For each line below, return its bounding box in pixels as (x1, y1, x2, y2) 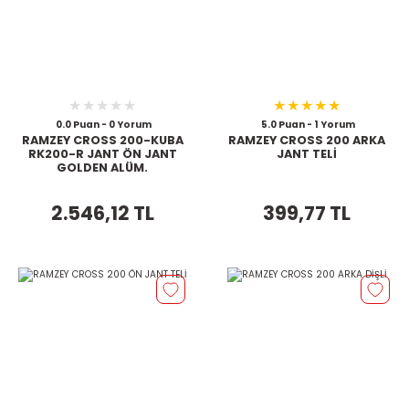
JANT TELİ (277, 146, 337, 163)
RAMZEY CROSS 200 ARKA (228, 132, 385, 149)
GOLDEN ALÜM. (57, 160, 148, 176)
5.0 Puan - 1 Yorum (260, 118, 355, 132)
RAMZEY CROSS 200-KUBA (21, 132, 184, 149)
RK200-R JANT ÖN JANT (27, 146, 177, 163)
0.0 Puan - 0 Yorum (55, 118, 152, 132)
